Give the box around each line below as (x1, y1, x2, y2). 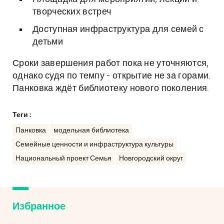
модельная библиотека (53, 127, 129, 134)
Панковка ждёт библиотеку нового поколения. (12, 84, 209, 93)
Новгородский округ (119, 155, 183, 162)
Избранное (12, 201, 65, 211)
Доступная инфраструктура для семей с (32, 25, 204, 34)
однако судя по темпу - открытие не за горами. (12, 71, 210, 80)
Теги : (12, 111, 31, 118)
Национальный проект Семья (15, 155, 111, 162)
